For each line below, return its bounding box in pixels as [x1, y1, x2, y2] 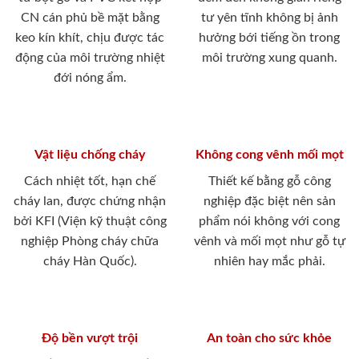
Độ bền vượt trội [42, 331, 138, 345]
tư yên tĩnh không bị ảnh [200, 10, 338, 24]
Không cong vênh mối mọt [195, 147, 344, 161]
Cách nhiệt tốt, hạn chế [24, 174, 155, 188]
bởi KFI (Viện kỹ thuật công [13, 214, 167, 228]
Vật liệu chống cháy [34, 147, 145, 161]
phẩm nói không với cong [199, 214, 340, 228]
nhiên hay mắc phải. [213, 254, 325, 268]
